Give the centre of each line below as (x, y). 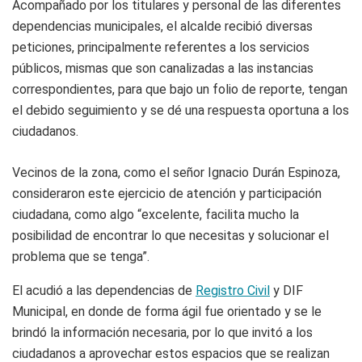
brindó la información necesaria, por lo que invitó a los (162, 333)
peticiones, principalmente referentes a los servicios (161, 48)
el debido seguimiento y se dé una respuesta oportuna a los (181, 111)
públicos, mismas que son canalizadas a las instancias (163, 69)
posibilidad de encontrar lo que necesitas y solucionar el (170, 236)
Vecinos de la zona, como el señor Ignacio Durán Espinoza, (176, 173)
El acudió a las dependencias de (104, 291)
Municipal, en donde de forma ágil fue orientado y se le (167, 312)
